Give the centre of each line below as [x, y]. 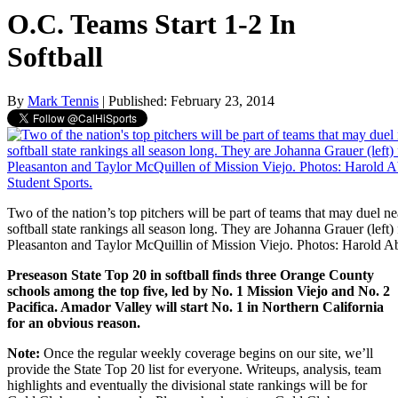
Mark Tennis [63, 100]
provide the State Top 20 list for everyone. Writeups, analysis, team [194, 369]
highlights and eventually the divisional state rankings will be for [187, 385]
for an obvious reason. [74, 322]
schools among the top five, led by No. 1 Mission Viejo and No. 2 [199, 291]
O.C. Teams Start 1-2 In [151, 24]
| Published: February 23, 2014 [188, 100]
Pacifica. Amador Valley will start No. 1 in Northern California [195, 306]
